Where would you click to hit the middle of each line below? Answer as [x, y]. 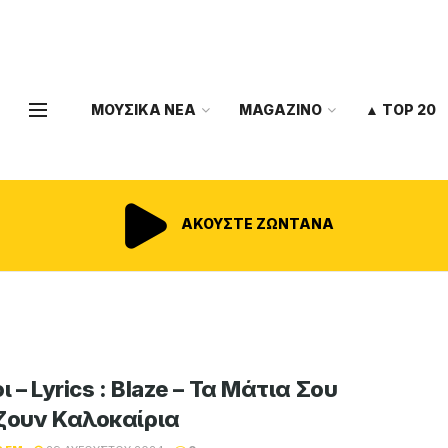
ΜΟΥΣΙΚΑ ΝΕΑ [143, 109]
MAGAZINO [280, 109]
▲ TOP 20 [400, 109]
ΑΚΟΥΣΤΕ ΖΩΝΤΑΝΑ [256, 224]
